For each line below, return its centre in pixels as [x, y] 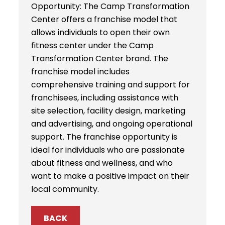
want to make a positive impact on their [110, 176]
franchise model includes [81, 71]
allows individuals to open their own [101, 32]
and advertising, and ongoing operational [112, 124]
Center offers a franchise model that [104, 19]
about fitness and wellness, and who [102, 163]
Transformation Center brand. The [100, 58]
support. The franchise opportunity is [104, 137]
